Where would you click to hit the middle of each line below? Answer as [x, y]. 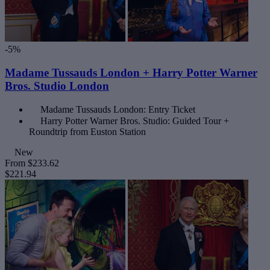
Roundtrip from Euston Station [87, 132]
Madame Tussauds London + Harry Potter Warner [131, 72]
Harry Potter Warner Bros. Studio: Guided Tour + [135, 121]
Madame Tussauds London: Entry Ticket [118, 110]
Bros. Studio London [57, 86]
